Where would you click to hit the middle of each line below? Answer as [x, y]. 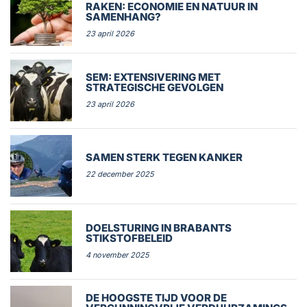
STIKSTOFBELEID [129, 238]
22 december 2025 [120, 174]
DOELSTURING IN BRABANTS [159, 228]
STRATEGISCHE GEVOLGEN [155, 87]
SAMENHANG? [123, 17]
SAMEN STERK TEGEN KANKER [164, 157]
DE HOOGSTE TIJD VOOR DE [156, 298]
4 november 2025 [118, 255]
